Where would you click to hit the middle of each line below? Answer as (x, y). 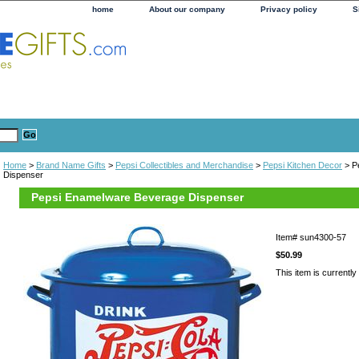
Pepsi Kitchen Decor (303, 165)
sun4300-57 (323, 237)
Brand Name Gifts (71, 165)
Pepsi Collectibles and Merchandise (184, 165)
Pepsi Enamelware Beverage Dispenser (137, 197)
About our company (187, 9)
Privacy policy (289, 9)
